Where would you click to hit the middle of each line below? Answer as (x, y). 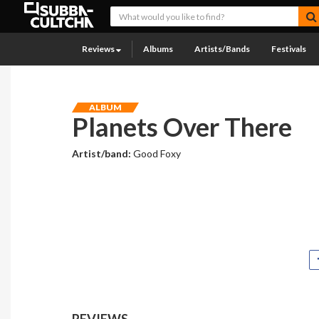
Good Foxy (157, 153)
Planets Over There (182, 127)
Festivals (289, 49)
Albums (158, 49)
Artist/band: (103, 153)
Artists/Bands (222, 49)
